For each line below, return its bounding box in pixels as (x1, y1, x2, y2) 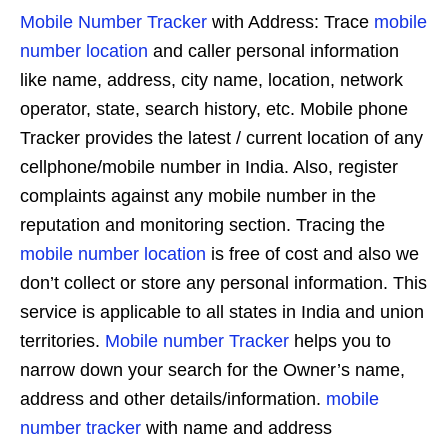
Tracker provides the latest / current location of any (20, 128, 423, 149)
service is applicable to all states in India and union (20, 302, 424, 323)
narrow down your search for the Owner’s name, (20, 360, 405, 381)
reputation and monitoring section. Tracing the (20, 215, 385, 236)
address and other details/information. (20, 389, 326, 410)
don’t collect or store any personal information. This (20, 273, 427, 294)
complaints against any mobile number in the (20, 186, 376, 207)
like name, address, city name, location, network (20, 70, 403, 91)
